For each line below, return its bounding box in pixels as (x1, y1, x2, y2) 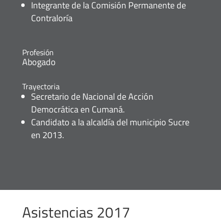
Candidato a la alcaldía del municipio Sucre (31, 115, 189, 129)
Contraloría (31, 11, 73, 25)
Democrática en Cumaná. (31, 103, 125, 116)
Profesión (22, 46, 54, 58)
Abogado (22, 55, 56, 69)
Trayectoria (22, 80, 60, 92)
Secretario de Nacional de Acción (31, 90, 153, 103)
